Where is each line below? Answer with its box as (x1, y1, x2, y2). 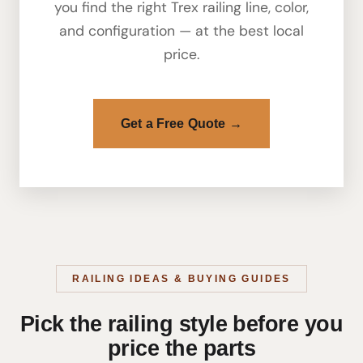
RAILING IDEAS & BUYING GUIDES (72, 272, 291, 284)
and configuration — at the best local (59, 22, 304, 41)
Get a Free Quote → (121, 117, 242, 131)
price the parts (108, 336, 255, 361)
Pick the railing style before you (19, 312, 344, 337)
